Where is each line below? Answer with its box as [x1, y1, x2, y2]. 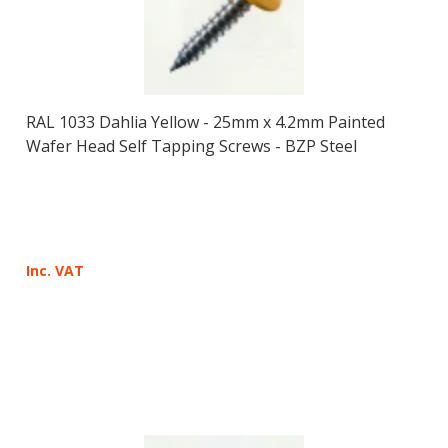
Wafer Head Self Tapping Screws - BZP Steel [25, 134, 357, 157]
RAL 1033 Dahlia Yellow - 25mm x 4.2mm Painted [25, 110, 385, 133]
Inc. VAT [25, 260, 84, 280]
